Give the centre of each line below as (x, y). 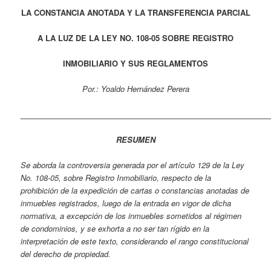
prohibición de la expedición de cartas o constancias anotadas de (135, 191)
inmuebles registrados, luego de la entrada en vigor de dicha (126, 203)
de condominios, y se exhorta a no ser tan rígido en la (115, 229)
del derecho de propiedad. (67, 254)
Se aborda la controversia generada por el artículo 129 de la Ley (133, 165)
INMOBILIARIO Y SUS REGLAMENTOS (135, 63)
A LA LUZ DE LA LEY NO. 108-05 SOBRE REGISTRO (135, 38)
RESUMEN (135, 140)
